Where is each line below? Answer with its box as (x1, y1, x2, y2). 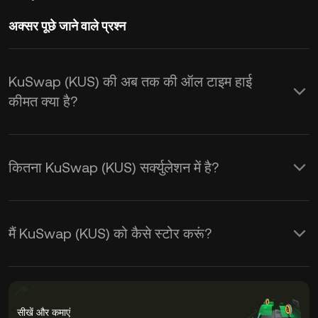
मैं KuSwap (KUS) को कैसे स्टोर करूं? (9, 225, 212, 242)
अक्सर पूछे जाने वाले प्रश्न (9, 18, 126, 33)
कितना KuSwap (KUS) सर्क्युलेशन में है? (9, 159, 219, 176)
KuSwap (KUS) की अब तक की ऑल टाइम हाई (9, 73, 252, 90)
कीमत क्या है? (9, 93, 77, 110)
